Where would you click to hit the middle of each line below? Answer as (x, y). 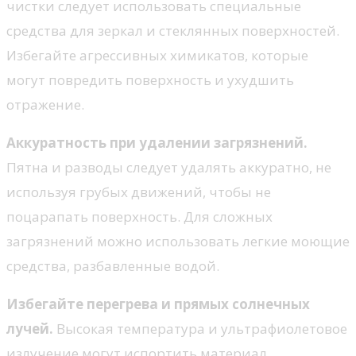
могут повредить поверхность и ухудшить (150, 80)
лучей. (30, 329)
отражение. (45, 105)
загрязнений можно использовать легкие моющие (178, 242)
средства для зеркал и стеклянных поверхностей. (173, 31)
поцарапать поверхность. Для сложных (139, 217)
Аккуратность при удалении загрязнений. (157, 143)
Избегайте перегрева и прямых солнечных (158, 304)
